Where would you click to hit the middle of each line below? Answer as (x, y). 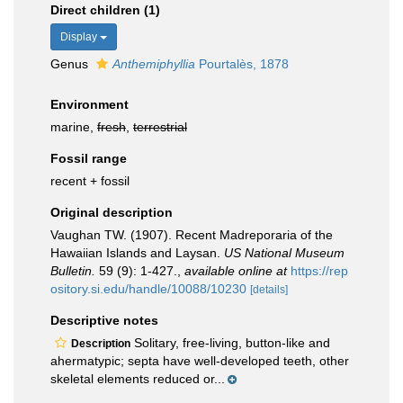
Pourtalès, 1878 (242, 64)
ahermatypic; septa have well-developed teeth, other (200, 361)
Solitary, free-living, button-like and (230, 343)
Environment (90, 104)
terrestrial (160, 127)
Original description (112, 212)
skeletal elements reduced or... (138, 379)
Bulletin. (73, 271)
